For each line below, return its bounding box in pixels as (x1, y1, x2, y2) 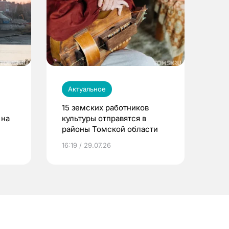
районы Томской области (62, 124, 158, 134)
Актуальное (68, 84, 106, 93)
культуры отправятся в (62, 113, 146, 123)
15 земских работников (62, 102, 149, 112)
